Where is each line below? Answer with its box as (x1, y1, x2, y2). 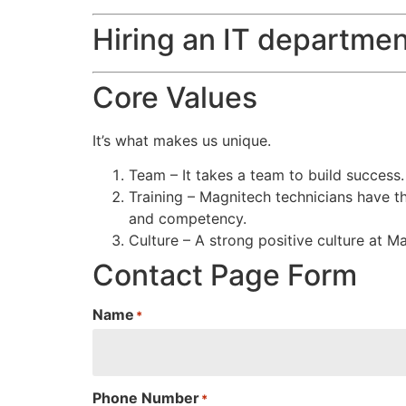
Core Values (92, 79, 257, 115)
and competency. (129, 209, 246, 228)
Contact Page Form (92, 257, 357, 294)
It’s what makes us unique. (92, 130, 271, 150)
